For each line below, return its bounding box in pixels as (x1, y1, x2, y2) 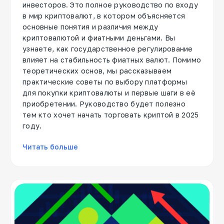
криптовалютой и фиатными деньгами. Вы (22, 33, 175, 42)
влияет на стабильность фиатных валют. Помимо (22, 55, 201, 64)
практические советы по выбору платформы (22, 77, 187, 86)
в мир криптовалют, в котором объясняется (22, 11, 185, 20)
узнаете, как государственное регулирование (22, 44, 193, 53)
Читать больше (22, 142, 78, 151)
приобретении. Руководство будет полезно (22, 99, 185, 108)
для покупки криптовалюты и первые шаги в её (22, 88, 196, 97)
